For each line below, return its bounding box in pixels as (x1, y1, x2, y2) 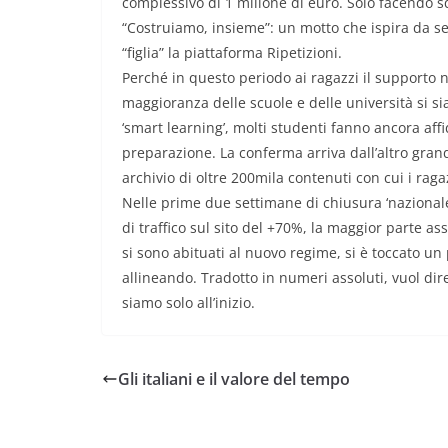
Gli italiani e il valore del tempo (118, 368, 350, 391)
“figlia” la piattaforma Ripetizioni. (122, 43, 342, 63)
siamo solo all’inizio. (122, 293, 255, 313)
